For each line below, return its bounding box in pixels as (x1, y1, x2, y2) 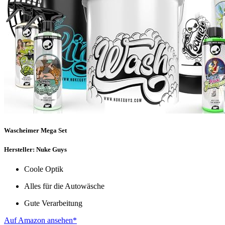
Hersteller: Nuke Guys (4, 146, 67, 154)
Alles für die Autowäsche (24, 182, 104, 191)
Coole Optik (24, 165, 63, 174)
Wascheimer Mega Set (4, 126, 67, 134)
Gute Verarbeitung (24, 199, 82, 208)
